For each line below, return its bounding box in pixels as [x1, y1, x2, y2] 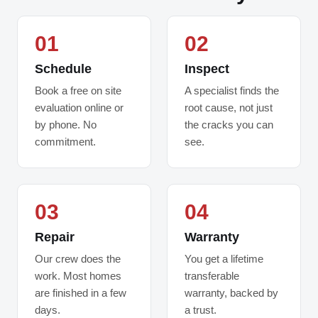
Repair [35, 230, 75, 244]
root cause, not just [185, 102, 273, 114]
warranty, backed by [185, 287, 278, 299]
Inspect [185, 62, 229, 76]
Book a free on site [35, 84, 121, 97]
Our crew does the [35, 253, 121, 265]
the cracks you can [185, 119, 273, 131]
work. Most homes [35, 270, 121, 282]
